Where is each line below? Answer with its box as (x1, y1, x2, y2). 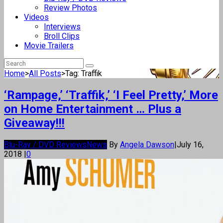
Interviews (44, 22, 81, 31)
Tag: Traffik (65, 69, 102, 78)
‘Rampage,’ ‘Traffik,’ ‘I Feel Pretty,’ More (4, 88, 218, 102)
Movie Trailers (24, 41, 74, 50)
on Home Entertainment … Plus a (4, 102, 181, 116)
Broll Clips (44, 31, 80, 41)
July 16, (177, 139, 204, 149)
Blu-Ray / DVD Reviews (4, 139, 87, 149)
